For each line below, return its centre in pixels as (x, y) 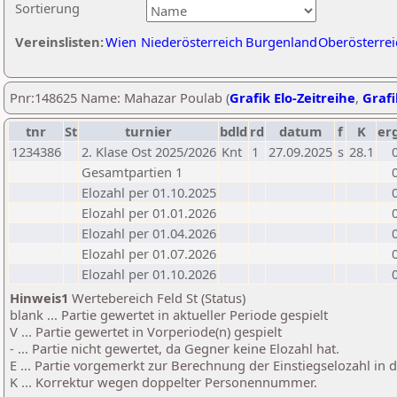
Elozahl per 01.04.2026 (149, 233)
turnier (148, 131)
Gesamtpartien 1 (132, 172)
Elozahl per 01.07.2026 (149, 253)
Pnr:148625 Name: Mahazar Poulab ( (120, 97)
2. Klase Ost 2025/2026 (149, 152)
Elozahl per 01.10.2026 (149, 274)
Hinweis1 (39, 298)
